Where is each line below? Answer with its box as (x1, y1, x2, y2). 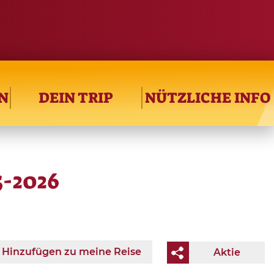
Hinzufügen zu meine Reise (2, 245, 141, 257)
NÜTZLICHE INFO (144, 87, 270, 108)
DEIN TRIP (39, 87, 114, 108)
